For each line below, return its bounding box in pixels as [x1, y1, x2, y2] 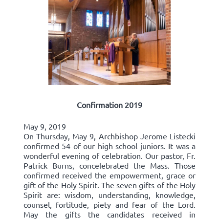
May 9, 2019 [23, 121, 66, 131]
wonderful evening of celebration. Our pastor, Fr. [23, 150, 196, 160]
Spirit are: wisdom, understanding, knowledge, [23, 189, 196, 199]
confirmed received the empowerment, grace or [23, 170, 196, 180]
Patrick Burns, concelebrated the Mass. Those [23, 160, 196, 170]
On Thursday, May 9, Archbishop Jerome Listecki [23, 131, 196, 141]
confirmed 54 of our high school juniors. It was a [23, 140, 196, 151]
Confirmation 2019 [76, 99, 142, 109]
